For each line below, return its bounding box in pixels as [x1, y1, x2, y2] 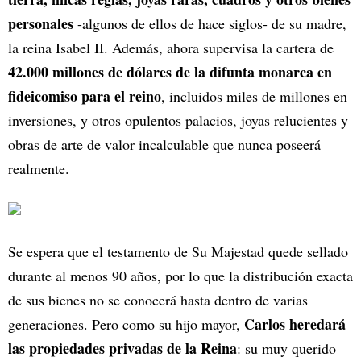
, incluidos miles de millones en [161, 86, 347, 106]
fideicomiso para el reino [8, 85, 161, 107]
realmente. [8, 159, 69, 179]
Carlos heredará [244, 313, 346, 335]
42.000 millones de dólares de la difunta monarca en [8, 61, 332, 83]
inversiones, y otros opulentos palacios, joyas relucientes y [8, 110, 348, 131]
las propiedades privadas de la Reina [8, 338, 237, 359]
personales [8, 13, 73, 35]
